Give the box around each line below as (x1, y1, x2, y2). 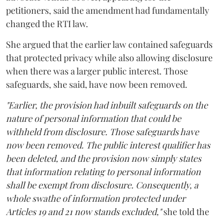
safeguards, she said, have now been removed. (6, 78, 187, 90)
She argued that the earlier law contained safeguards (6, 38, 213, 50)
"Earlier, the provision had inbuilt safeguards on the (6, 99, 208, 111)
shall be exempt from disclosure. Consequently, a (6, 179, 198, 191)
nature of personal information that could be (6, 112, 181, 124)
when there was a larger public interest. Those (6, 65, 188, 77)
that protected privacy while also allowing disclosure (6, 51, 213, 64)
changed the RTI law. (6, 17, 88, 30)
